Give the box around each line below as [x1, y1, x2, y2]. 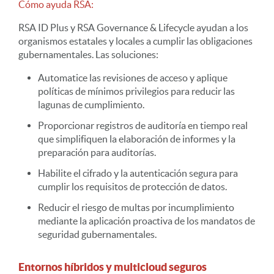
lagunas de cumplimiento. [38, 99, 144, 110]
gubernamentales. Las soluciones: [18, 49, 158, 60]
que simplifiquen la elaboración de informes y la [38, 133, 235, 144]
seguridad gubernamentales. [38, 229, 157, 240]
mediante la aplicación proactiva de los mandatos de [38, 215, 255, 226]
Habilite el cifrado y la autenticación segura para [38, 168, 238, 179]
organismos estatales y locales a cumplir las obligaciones [18, 35, 253, 46]
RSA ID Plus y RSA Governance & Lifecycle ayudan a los [18, 22, 248, 33]
